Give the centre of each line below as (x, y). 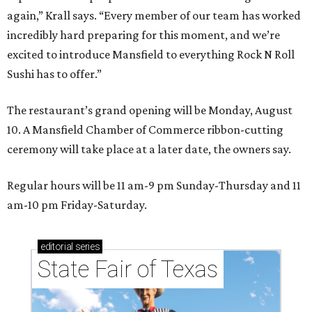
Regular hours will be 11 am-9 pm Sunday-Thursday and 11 (154, 185)
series (86, 247)
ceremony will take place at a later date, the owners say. (149, 149)
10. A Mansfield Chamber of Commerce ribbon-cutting (145, 130)
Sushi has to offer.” (54, 74)
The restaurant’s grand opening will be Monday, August (150, 110)
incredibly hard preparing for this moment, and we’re (143, 35)
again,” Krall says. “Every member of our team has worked (154, 15)
